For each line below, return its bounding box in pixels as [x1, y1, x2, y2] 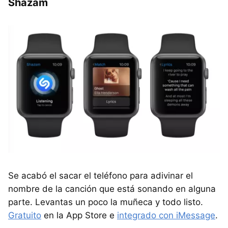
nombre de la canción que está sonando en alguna [8, 184, 216, 194]
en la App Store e [41, 210, 117, 221]
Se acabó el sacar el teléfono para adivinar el [8, 170, 193, 181]
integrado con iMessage [117, 210, 215, 221]
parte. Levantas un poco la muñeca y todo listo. [8, 197, 203, 208]
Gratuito [8, 210, 41, 221]
